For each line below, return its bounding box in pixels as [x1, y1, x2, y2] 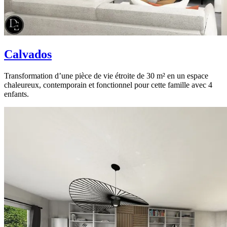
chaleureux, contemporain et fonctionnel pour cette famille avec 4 [4, 81, 212, 90]
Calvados [4, 48, 52, 61]
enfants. [4, 90, 29, 99]
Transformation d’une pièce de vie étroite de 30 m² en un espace [4, 71, 208, 81]
